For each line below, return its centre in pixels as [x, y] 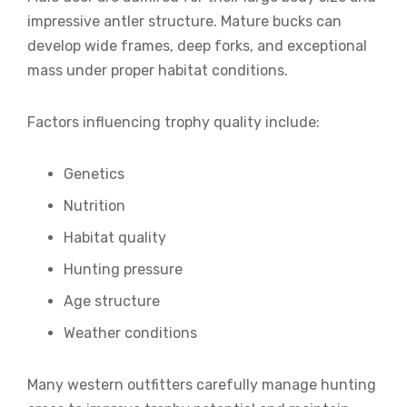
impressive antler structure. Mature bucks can [184, 22]
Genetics [94, 174]
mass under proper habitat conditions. [158, 71]
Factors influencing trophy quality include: [174, 123]
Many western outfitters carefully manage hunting [202, 385]
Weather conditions [130, 333]
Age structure [112, 302]
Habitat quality [115, 238]
